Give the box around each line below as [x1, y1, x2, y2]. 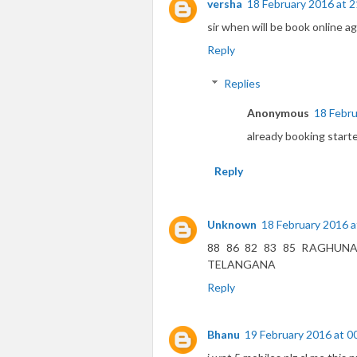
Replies [224, 76, 261, 90]
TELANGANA [207, 257, 276, 271]
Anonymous [247, 106, 309, 120]
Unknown [207, 218, 257, 231]
